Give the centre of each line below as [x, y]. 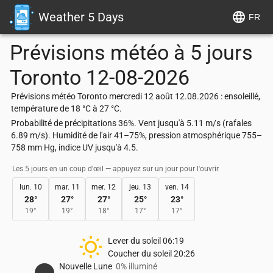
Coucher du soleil [140, 253]
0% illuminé [136, 266]
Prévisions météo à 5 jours [131, 52]
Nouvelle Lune [86, 266]
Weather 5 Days [81, 17]
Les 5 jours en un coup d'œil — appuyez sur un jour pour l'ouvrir [115, 169]
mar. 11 [67, 187]
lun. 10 [30, 187]
